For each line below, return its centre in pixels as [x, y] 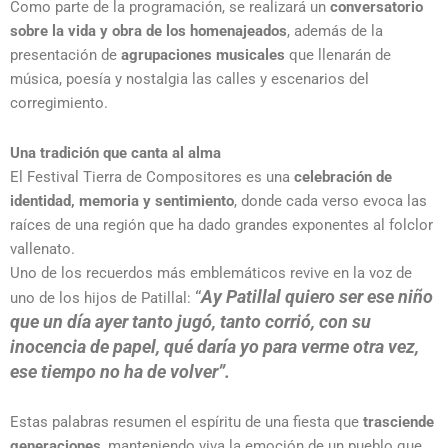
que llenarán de [338, 55]
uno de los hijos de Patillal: [102, 297]
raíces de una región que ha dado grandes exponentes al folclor [221, 224]
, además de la [335, 31]
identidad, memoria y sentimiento [122, 200]
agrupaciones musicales [203, 55]
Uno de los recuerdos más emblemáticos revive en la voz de [211, 272]
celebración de [343, 176]
